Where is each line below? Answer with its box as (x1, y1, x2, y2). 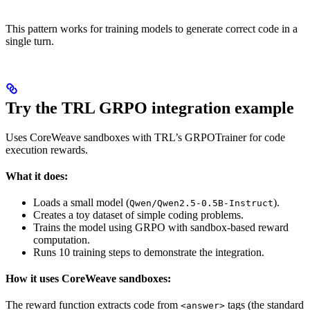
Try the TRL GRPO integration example (6, 98, 294, 117)
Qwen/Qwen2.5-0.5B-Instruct (129, 197, 273, 208)
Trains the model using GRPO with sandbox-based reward (33, 221, 289, 233)
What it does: (6, 170, 68, 182)
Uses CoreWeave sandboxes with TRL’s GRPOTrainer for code (6, 131, 285, 143)
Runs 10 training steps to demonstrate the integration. (33, 246, 264, 258)
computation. (33, 233, 90, 246)
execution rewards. (6, 143, 88, 156)
